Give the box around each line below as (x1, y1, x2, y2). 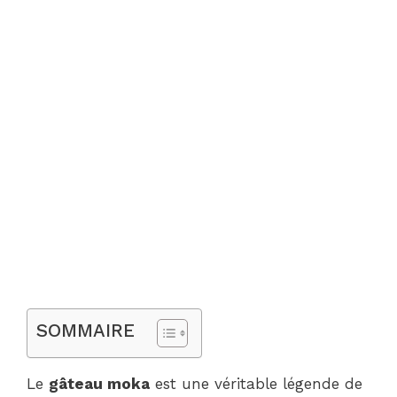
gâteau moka (49, 375, 150, 393)
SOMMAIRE (36, 320, 135, 342)
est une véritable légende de (150, 375, 362, 393)
